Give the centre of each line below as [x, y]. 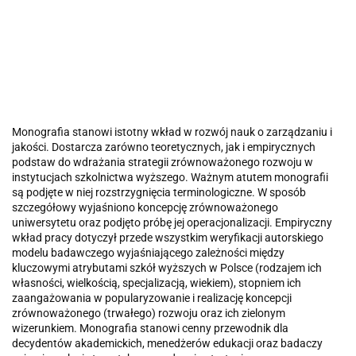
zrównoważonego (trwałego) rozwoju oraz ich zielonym [149, 313]
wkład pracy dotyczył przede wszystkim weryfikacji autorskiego [168, 237]
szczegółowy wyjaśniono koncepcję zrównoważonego [145, 207]
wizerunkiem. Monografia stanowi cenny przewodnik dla [150, 328]
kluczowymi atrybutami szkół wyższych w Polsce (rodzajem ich [167, 267]
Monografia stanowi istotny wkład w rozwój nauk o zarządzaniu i [172, 132]
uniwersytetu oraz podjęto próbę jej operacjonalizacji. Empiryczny [172, 222]
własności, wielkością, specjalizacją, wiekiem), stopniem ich [157, 282]
